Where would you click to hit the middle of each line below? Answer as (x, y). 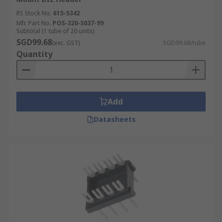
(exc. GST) (66, 43)
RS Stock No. (34, 13)
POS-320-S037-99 (78, 23)
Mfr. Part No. (34, 23)
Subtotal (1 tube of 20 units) (55, 31)
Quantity (34, 54)
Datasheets (114, 119)
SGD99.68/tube (184, 43)
